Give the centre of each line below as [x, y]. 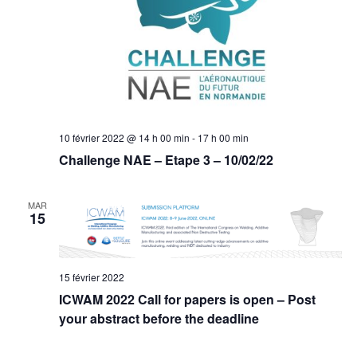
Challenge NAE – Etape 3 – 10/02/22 [166, 160]
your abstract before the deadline [159, 318]
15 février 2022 [91, 277]
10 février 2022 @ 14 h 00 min [124, 138]
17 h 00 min [223, 138]
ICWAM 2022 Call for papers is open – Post [187, 299]
